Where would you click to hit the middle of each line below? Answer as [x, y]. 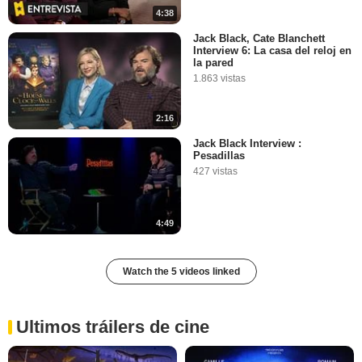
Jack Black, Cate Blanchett [259, 38]
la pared [213, 62]
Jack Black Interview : [247, 144]
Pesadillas [219, 156]
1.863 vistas [219, 78]
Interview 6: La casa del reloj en [272, 50]
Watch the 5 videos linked [181, 272]
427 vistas [215, 172]
